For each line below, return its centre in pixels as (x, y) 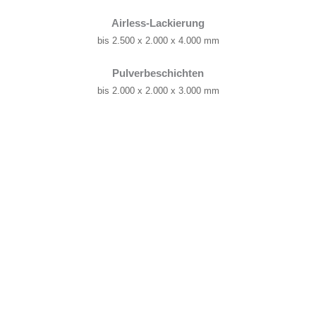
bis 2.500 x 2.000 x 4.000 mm (158, 40)
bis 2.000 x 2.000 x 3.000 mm (158, 91)
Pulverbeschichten (158, 74)
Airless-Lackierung (158, 23)
